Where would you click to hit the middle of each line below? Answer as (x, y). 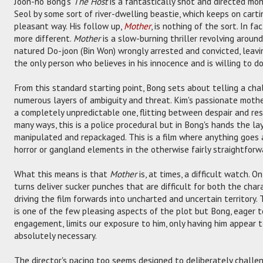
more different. (44, 38)
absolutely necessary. (55, 235)
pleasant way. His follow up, (69, 26)
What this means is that (62, 173)
